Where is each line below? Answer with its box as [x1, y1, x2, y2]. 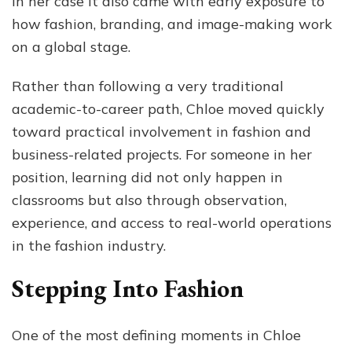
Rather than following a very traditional [12, 76, 284, 95]
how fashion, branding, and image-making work [12, 14, 332, 33]
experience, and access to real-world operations [12, 213, 332, 232]
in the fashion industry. [12, 236, 166, 255]
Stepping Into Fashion [12, 271, 244, 305]
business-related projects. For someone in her [12, 145, 312, 163]
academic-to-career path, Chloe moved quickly [12, 99, 324, 118]
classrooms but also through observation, [12, 190, 287, 209]
